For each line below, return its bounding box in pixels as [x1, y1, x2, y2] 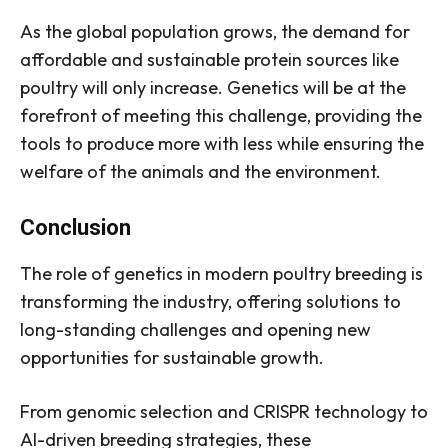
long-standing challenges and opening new [20, 318, 371, 342]
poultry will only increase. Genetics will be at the [20, 76, 406, 100]
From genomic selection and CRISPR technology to [20, 400, 428, 424]
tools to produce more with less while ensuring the [20, 132, 424, 156]
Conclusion [20, 215, 131, 241]
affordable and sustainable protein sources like [20, 48, 399, 72]
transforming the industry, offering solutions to [20, 290, 401, 314]
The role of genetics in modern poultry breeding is [20, 262, 423, 286]
